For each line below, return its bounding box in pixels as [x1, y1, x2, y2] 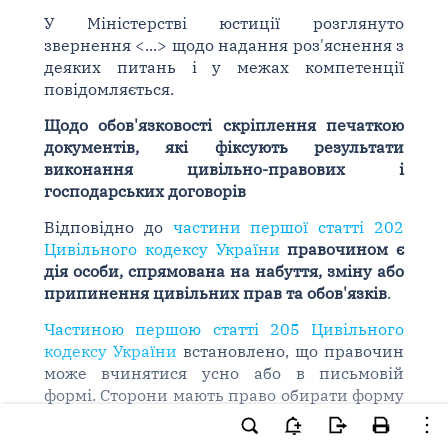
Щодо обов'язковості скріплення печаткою [43, 115, 405, 135]
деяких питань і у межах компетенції [43, 57, 405, 77]
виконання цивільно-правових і [43, 159, 405, 179]
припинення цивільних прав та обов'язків [43, 283, 387, 303]
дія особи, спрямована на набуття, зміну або [43, 261, 405, 281]
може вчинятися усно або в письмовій [43, 363, 405, 383]
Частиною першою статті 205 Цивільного [43, 319, 405, 339]
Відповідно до [43, 217, 173, 237]
